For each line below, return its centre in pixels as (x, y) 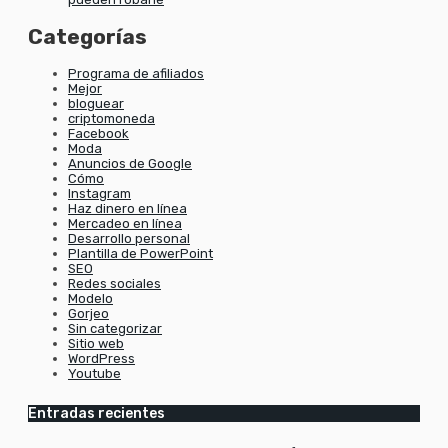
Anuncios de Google (130, 164)
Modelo (90, 299)
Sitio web (96, 344)
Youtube (94, 374)
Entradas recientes (96, 413)
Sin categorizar (115, 329)
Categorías (87, 36)
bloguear (96, 104)
